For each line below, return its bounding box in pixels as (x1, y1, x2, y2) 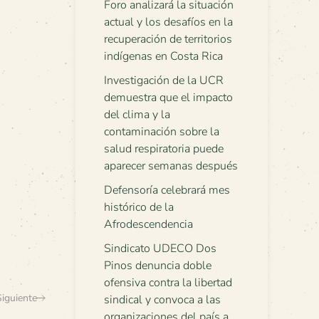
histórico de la (104, 199, 174, 215)
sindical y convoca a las (104, 292, 221, 308)
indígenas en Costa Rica (104, 48, 223, 64)
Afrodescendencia (104, 216, 193, 232)
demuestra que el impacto (104, 90, 233, 105)
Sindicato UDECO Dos (104, 241, 216, 256)
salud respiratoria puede (104, 141, 224, 157)
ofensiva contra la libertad (104, 275, 232, 291)
